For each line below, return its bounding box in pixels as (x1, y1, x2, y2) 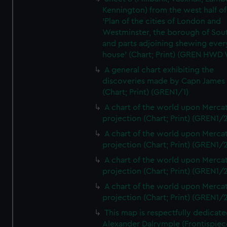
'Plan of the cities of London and (102, 17, 221, 25)
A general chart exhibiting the (104, 66, 214, 74)
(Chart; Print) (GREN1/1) (102, 88, 189, 96)
